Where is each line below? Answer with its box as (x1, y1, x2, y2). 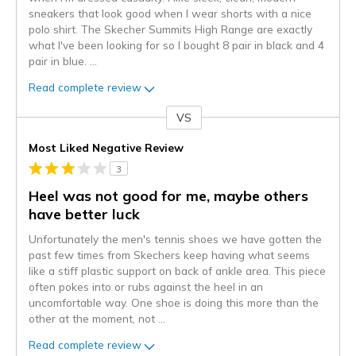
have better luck (29, 204, 140, 223)
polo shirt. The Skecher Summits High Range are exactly (29, 21, 312, 36)
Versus (17, 118, 52, 133)
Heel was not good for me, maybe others (29, 186, 308, 205)
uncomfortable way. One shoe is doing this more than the (29, 295, 319, 309)
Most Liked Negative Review (29, 140, 184, 154)
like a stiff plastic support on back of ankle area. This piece (29, 263, 326, 277)
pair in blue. (29, 53, 90, 68)
